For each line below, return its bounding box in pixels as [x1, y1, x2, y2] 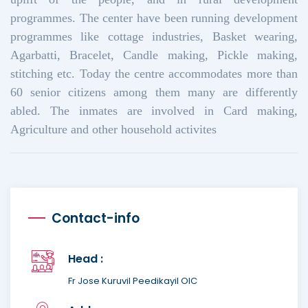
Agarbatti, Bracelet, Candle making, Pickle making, [10, 47, 298, 62]
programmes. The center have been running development [10, 10, 298, 25]
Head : [68, 250, 103, 267]
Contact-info [52, 208, 140, 228]
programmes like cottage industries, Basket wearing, [10, 29, 298, 43]
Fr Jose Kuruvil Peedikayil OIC [68, 274, 197, 287]
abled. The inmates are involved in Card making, [10, 103, 298, 118]
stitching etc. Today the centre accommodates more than [10, 66, 298, 80]
